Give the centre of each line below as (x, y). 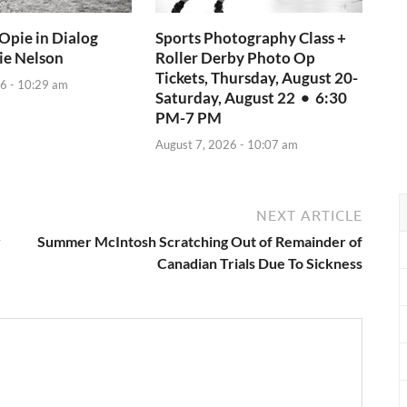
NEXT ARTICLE (309, 215)
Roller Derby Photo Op (236, 58)
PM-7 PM (189, 118)
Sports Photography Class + (251, 38)
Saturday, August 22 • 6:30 (252, 98)
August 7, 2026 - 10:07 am (227, 144)
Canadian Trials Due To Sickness (260, 263)
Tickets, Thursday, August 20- (257, 78)
